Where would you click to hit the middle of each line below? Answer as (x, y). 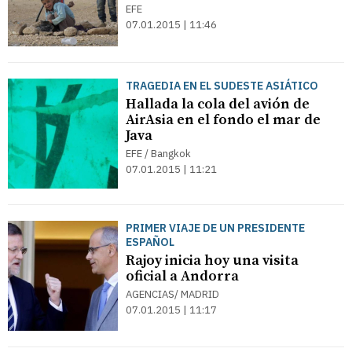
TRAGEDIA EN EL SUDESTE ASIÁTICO (222, 86)
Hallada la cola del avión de (218, 104)
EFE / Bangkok (158, 154)
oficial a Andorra (182, 276)
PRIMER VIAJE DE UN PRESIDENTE (215, 228)
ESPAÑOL (150, 242)
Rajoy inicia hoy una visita (212, 260)
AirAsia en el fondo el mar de (223, 120)
